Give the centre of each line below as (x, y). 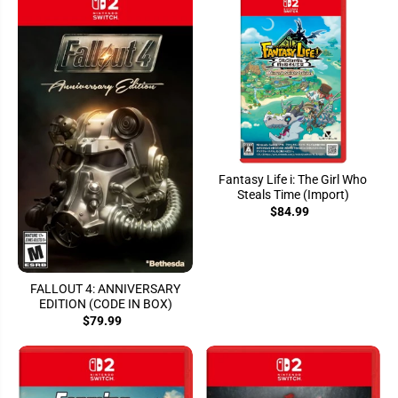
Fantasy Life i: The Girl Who (293, 179)
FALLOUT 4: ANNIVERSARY (105, 288)
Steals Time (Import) (293, 194)
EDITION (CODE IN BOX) (105, 303)
